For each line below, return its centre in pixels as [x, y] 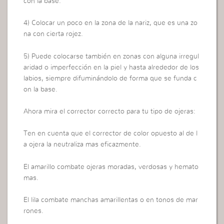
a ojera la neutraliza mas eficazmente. [82, 145]
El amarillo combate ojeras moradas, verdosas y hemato [111, 167]
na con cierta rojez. [53, 34]
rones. [34, 211]
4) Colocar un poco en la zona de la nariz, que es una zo [111, 23]
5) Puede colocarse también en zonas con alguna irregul [111, 56]
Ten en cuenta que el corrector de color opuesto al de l [111, 134]
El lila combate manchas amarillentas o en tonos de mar [111, 200]
